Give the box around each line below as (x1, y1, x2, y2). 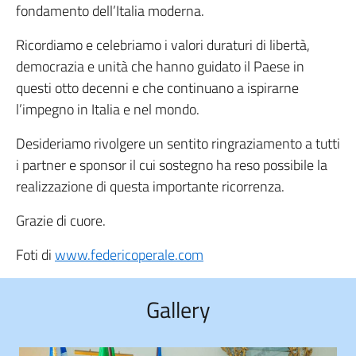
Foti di (16, 243, 55, 265)
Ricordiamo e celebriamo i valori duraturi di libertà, (16, 33, 310, 56)
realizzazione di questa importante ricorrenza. (16, 175, 284, 197)
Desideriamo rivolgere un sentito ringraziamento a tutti (16, 132, 340, 154)
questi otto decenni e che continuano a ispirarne (16, 76, 299, 99)
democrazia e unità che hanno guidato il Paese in (16, 55, 304, 77)
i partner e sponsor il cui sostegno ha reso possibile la (16, 153, 327, 176)
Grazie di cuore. (16, 209, 106, 231)
